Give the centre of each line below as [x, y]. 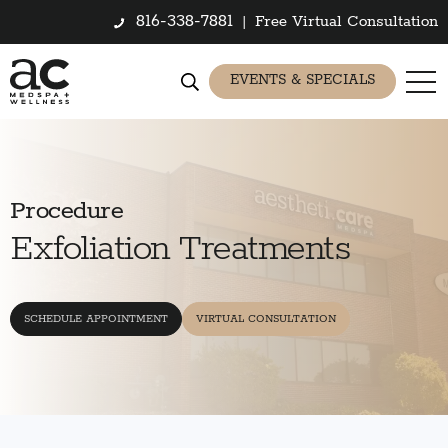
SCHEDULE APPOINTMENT [96, 318]
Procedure [66, 210]
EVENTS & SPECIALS [302, 80]
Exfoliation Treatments [180, 248]
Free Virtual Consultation [346, 21]
